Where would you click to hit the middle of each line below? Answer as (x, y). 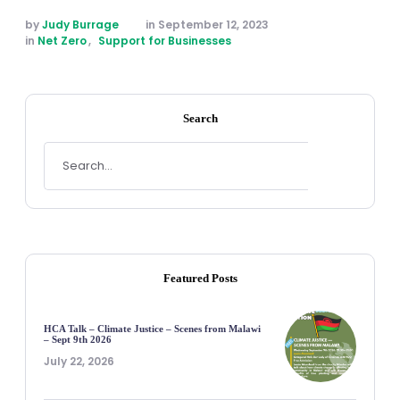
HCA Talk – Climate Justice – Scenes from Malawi (152, 329)
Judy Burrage (80, 25)
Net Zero (62, 41)
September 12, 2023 (213, 25)
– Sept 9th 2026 (78, 340)
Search (200, 119)
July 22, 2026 (79, 362)
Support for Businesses (165, 41)
